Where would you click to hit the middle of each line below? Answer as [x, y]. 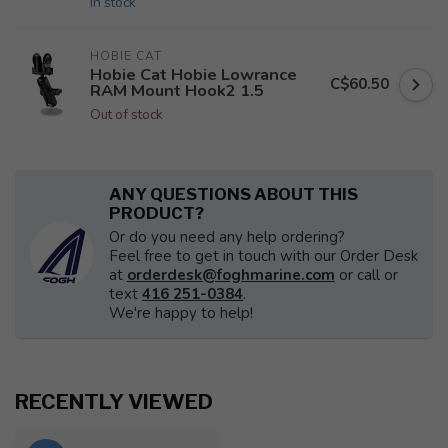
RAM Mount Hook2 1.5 [177, 90]
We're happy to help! [181, 313]
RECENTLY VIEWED [114, 401]
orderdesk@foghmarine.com [231, 275]
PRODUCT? [156, 213]
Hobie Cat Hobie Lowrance [193, 74]
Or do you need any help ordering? [227, 237]
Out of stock [126, 114]
